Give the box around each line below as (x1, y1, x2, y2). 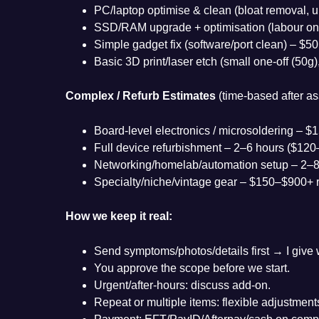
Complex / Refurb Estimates (66, 89, 216, 102)
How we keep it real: (66, 209, 172, 222)
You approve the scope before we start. (94, 261, 290, 274)
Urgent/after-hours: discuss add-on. (94, 278, 271, 291)
